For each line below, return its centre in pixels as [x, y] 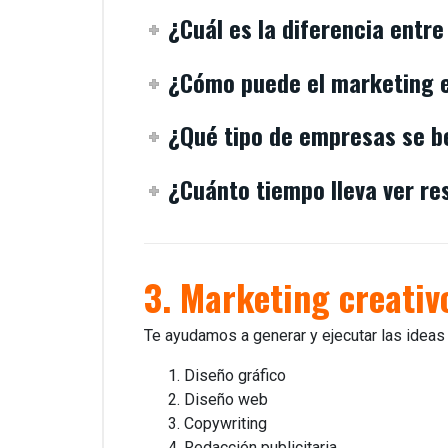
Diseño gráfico [235, 376]
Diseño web [226, 400]
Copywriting [225, 424]
